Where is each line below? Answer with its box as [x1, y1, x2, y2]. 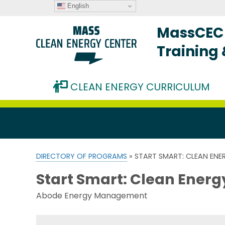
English [65, 2, 89, 10]
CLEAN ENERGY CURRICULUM [68, 79, 210, 94]
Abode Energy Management [36, 190, 148, 202]
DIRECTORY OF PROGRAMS [36, 151, 127, 161]
